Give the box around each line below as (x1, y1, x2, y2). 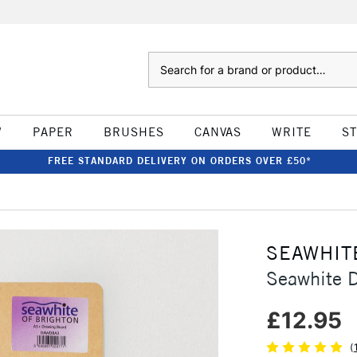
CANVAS (194, 124, 241, 139)
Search (147, 53, 180, 66)
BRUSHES (103, 124, 164, 139)
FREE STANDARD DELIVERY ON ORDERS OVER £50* (47, 155, 312, 167)
